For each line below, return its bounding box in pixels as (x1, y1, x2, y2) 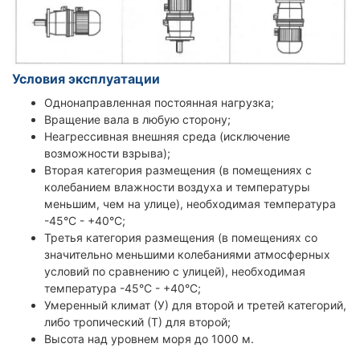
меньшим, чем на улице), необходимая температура (44, 196, 336, 211)
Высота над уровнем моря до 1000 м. (44, 331, 254, 346)
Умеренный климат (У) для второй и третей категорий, (44, 297, 346, 312)
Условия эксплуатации (12, 70, 160, 87)
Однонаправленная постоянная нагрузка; (44, 95, 274, 109)
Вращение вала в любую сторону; (44, 112, 231, 126)
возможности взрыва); (44, 145, 170, 160)
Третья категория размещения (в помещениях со (44, 230, 317, 244)
